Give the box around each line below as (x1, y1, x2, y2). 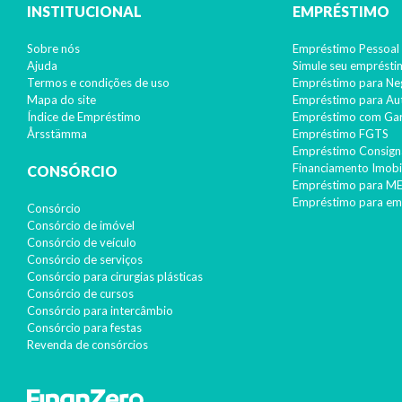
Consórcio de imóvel (27, 218, 135, 232)
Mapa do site (27, 92, 96, 107)
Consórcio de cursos (27, 286, 134, 301)
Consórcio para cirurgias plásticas (27, 269, 203, 284)
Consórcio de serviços (27, 252, 143, 267)
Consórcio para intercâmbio (27, 303, 173, 318)
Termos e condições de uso (27, 75, 170, 90)
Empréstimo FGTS (293, 127, 389, 141)
